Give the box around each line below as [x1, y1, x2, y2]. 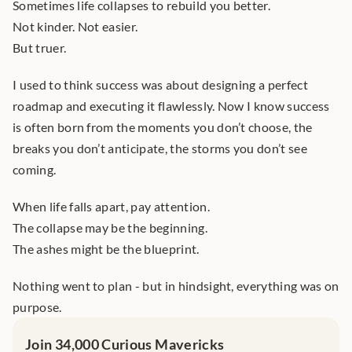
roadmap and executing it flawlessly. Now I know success [13, 98, 330, 113]
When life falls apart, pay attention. [13, 199, 210, 214]
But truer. [13, 40, 67, 55]
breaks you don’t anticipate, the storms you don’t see [13, 141, 307, 156]
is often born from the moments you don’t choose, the [13, 119, 313, 134]
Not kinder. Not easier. [13, 19, 138, 34]
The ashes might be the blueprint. [13, 241, 200, 256]
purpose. [13, 299, 62, 314]
